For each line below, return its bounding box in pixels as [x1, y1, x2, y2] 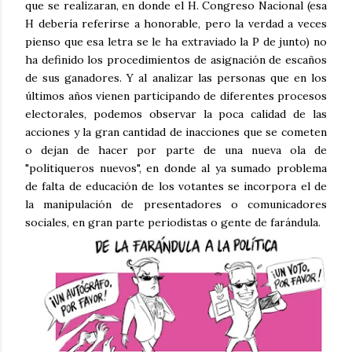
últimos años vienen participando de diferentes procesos [25, 88, 327, 103]
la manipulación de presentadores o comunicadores [25, 196, 327, 211]
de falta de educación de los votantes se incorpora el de [25, 178, 327, 193]
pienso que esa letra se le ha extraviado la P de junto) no [25, 34, 327, 49]
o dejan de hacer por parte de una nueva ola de [25, 142, 327, 157]
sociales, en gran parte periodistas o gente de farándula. [25, 214, 324, 229]
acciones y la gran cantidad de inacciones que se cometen [25, 124, 327, 139]
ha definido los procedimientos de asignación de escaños [25, 52, 327, 67]
